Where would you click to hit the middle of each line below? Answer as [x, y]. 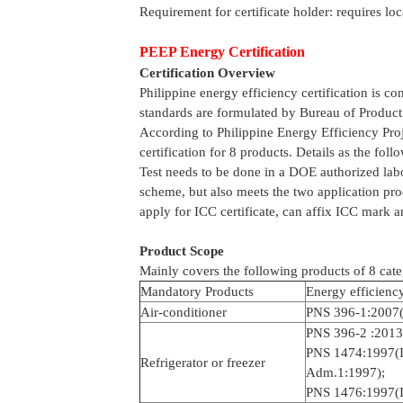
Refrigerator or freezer [202, 363]
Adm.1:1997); [345, 372]
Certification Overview [207, 73]
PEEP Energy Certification [222, 52]
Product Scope [181, 251]
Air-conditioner [183, 312]
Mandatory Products [197, 291]
